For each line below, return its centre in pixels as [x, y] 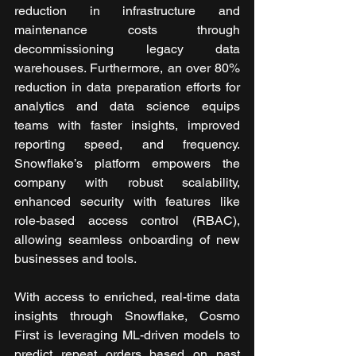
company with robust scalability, [127, 182]
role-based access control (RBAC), [127, 220]
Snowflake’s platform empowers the [127, 163]
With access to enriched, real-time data [127, 296]
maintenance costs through [127, 29]
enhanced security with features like [127, 201]
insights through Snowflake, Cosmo [127, 315]
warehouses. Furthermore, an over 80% [127, 68]
